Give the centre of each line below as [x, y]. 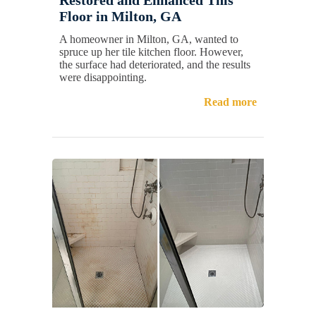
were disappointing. [103, 77]
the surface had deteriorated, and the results [155, 64]
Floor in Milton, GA [120, 16]
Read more [230, 102]
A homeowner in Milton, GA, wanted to [149, 39]
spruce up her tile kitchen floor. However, [151, 51]
